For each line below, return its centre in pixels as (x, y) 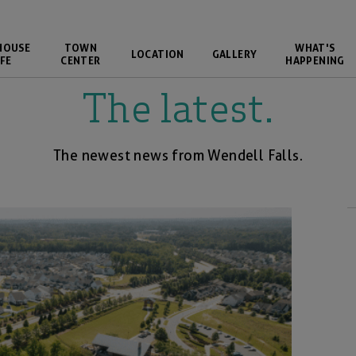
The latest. (178, 113)
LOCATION (157, 54)
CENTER (81, 60)
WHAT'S (315, 48)
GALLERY (234, 54)
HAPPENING (315, 60)
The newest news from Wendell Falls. (178, 155)
